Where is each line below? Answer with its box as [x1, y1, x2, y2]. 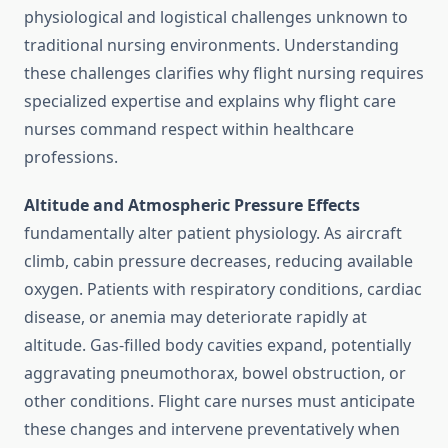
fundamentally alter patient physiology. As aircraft [24, 222, 402, 245]
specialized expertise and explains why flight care [24, 90, 396, 113]
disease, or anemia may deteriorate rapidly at [24, 306, 367, 329]
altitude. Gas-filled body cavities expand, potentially [24, 334, 411, 357]
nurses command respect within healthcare [24, 118, 354, 141]
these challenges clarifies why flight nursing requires [24, 62, 424, 85]
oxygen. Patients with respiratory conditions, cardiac [24, 278, 422, 301]
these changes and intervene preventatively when [24, 418, 400, 441]
